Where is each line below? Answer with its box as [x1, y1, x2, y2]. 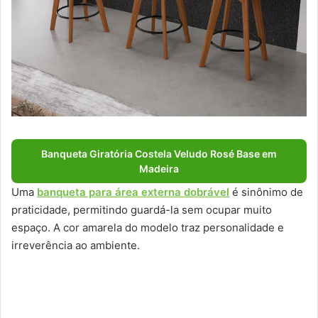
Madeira [139, 162, 179, 175]
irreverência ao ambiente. [11, 238, 140, 252]
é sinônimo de [229, 185, 303, 199]
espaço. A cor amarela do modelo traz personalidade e [11, 220, 284, 234]
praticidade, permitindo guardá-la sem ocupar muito [11, 202, 272, 216]
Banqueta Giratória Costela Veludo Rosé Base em [41, 147, 277, 160]
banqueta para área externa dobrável [37, 185, 229, 199]
